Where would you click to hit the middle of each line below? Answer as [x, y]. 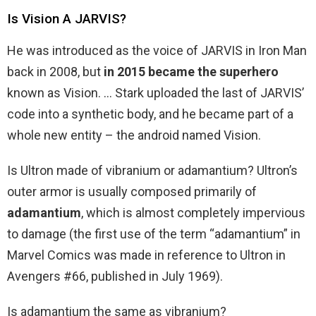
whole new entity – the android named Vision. [134, 135]
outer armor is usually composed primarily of [132, 192]
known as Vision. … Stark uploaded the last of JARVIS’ [156, 93]
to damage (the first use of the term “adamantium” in [154, 234]
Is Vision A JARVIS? [67, 19]
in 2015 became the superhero [191, 72]
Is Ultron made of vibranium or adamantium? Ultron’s [152, 171]
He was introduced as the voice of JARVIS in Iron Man [157, 51]
